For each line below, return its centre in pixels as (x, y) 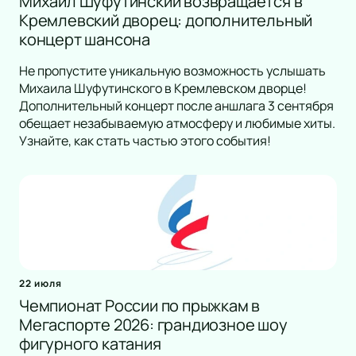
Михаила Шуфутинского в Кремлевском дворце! (163, 89)
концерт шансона (85, 40)
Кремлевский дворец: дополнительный (166, 21)
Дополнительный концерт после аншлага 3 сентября (176, 106)
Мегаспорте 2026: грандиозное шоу (153, 325)
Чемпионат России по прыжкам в (140, 306)
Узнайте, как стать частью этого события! (145, 141)
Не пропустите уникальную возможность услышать (172, 71)
